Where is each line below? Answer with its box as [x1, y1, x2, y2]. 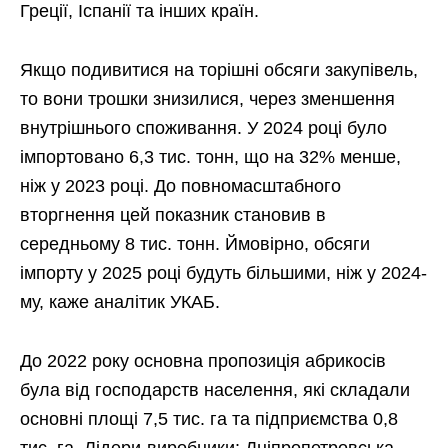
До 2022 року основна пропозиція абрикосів [20, 351, 386, 371]
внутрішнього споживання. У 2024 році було [20, 118, 387, 138]
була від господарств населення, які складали [20, 380, 410, 400]
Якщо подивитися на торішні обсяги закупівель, [20, 60, 418, 80]
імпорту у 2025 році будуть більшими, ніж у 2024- [20, 263, 427, 283]
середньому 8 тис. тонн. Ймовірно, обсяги [20, 234, 370, 254]
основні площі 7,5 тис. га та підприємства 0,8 [20, 409, 398, 429]
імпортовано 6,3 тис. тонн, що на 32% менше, [20, 147, 401, 167]
